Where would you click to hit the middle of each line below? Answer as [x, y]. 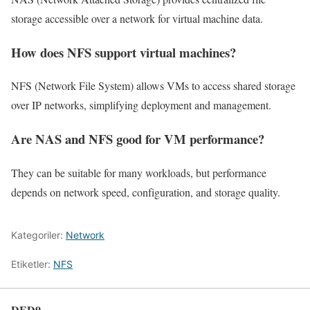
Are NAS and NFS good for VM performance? [138, 139]
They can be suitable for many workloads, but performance [139, 172]
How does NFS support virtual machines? [124, 52]
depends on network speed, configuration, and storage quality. [146, 192]
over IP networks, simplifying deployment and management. [141, 105]
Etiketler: [32, 264]
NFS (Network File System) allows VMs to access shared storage [153, 86]
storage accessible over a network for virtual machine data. [137, 18]
